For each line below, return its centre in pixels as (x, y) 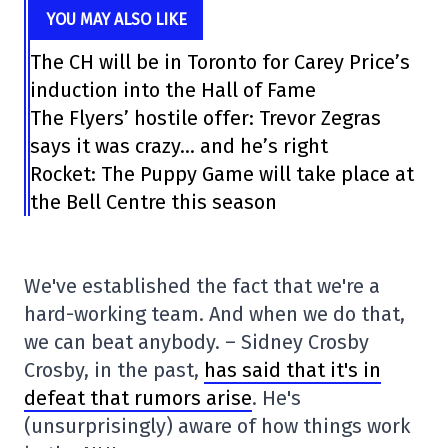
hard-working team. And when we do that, (214, 314)
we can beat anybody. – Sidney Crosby (196, 342)
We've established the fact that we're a (202, 286)
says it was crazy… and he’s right (179, 146)
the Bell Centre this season (154, 202)
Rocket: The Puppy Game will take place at (222, 174)
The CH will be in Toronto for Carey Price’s (220, 62)
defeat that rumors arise (138, 398)
